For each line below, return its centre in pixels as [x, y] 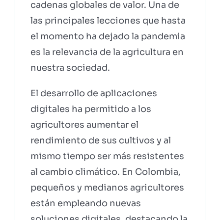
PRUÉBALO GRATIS [42, 60]
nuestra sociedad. [70, 68]
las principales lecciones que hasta [108, 20]
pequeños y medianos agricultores [107, 187]
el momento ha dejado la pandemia [108, 36]
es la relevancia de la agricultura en [107, 52]
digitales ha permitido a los [91, 109]
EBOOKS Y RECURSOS [49, 27]
